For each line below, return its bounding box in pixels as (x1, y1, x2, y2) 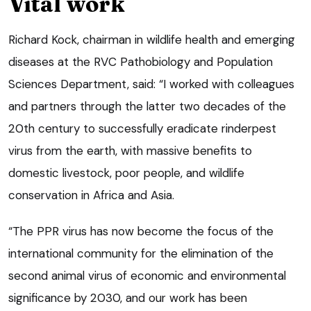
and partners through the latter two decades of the (8, 98, 286, 114)
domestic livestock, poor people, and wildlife (8, 165, 244, 180)
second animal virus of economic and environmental (8, 267, 286, 283)
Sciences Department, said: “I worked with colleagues (8, 76, 294, 92)
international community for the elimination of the (8, 245, 274, 261)
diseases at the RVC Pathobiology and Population (8, 53, 273, 69)
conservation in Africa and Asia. (8, 187, 174, 203)
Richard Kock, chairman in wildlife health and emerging (8, 31, 295, 47)
